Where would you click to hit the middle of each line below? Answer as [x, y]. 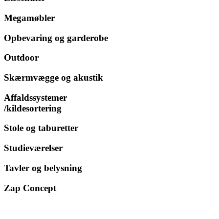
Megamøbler [29, 18]
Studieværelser [33, 148]
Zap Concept [30, 188]
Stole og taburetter [41, 128]
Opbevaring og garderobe [56, 38]
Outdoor [21, 58]
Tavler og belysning [43, 168]
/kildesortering [33, 108]
